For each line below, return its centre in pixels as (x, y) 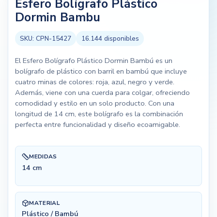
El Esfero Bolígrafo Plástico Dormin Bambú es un (93, 60)
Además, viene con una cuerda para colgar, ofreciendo (102, 92)
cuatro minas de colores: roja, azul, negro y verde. (94, 82)
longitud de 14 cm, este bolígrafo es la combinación (99, 114)
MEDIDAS (43, 157)
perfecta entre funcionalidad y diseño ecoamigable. (97, 124)
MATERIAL (45, 203)
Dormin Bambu (57, 18)
